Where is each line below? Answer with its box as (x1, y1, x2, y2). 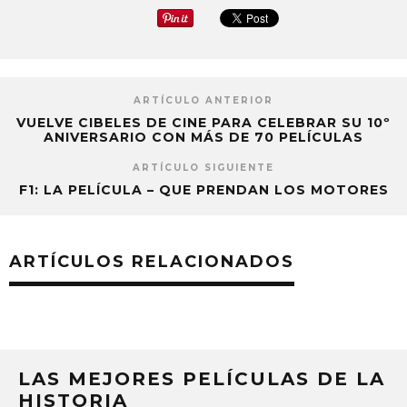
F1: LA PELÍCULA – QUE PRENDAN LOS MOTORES (18, 181, 389, 198)
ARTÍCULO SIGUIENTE (133, 161, 274, 174)
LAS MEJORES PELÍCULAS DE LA (18, 367, 385, 390)
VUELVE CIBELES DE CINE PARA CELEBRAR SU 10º (16, 114, 391, 131)
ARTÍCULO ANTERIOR (134, 94, 273, 106)
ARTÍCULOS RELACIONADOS (9, 251, 294, 272)
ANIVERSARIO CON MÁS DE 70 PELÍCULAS (44, 128, 363, 145)
